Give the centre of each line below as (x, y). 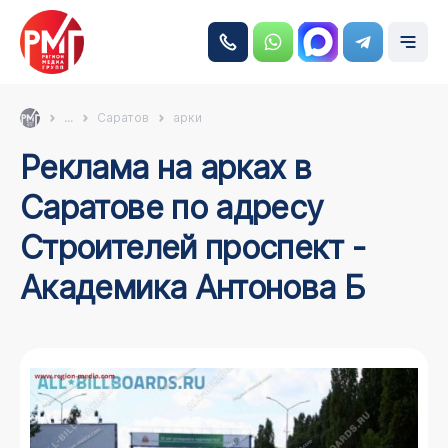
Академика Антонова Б (193, 287)
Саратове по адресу (172, 207)
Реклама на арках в (30, 167)
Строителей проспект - (193, 247)
